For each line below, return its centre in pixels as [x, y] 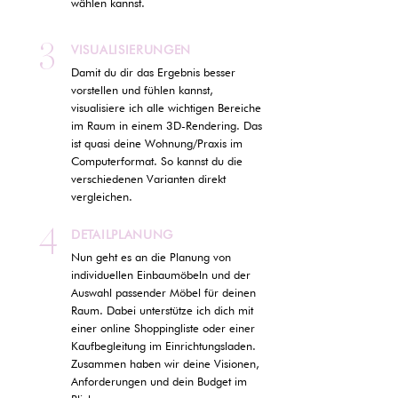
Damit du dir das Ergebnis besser [153, 72]
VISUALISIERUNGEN [131, 50]
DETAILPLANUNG [123, 235]
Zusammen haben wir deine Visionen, [165, 363]
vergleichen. [105, 196]
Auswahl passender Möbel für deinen [163, 292]
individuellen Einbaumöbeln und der [161, 275]
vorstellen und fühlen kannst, [142, 90]
